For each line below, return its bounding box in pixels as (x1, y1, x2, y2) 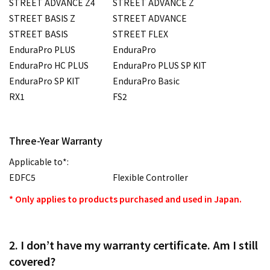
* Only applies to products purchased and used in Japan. (9, 193, 242, 206)
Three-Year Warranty (9, 133, 102, 148)
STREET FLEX (113, 28, 168, 40)
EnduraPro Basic (113, 75, 180, 87)
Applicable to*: (9, 155, 69, 168)
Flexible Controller (113, 171, 188, 184)
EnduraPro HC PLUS (9, 59, 89, 72)
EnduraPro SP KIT (9, 75, 80, 87)
